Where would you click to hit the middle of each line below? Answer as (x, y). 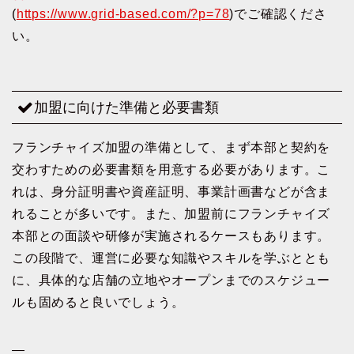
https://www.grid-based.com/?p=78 (123, 14)
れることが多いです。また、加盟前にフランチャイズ (171, 213)
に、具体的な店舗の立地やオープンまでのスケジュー (171, 280)
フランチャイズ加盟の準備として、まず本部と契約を (171, 147)
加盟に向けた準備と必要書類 (126, 107)
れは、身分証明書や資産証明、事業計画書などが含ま (171, 191)
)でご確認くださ (278, 14)
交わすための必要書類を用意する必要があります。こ (171, 169)
